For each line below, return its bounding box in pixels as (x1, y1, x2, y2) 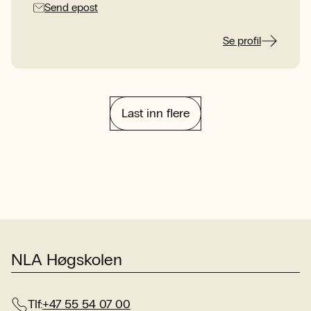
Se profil (223, 34, 261, 47)
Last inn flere (121, 106, 190, 121)
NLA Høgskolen (11, 249, 122, 269)
